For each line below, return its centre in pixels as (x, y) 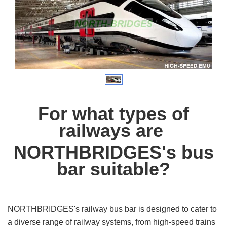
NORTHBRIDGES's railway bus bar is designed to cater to (112, 209)
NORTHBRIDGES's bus (113, 152)
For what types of (113, 113)
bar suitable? (113, 169)
